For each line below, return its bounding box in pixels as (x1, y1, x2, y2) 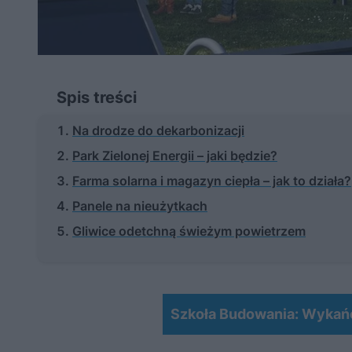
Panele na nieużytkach (72, 198, 207, 214)
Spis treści (57, 88, 137, 108)
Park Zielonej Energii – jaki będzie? (72, 148, 277, 164)
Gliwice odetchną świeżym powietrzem (72, 223, 306, 240)
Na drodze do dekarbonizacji (72, 123, 244, 139)
